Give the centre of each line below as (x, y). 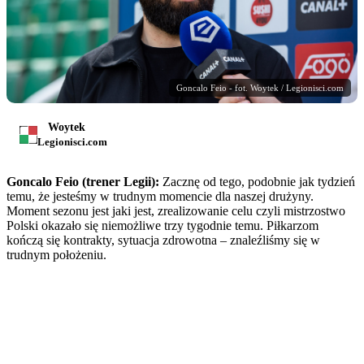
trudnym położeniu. (56, 255)
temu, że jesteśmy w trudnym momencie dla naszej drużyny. (160, 197)
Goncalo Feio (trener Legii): (83, 182)
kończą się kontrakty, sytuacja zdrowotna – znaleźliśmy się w (163, 240)
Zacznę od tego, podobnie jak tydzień (257, 182)
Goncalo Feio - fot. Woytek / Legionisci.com (260, 88)
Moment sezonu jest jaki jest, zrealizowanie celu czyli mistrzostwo (176, 211)
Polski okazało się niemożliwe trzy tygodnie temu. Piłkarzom (162, 226)
